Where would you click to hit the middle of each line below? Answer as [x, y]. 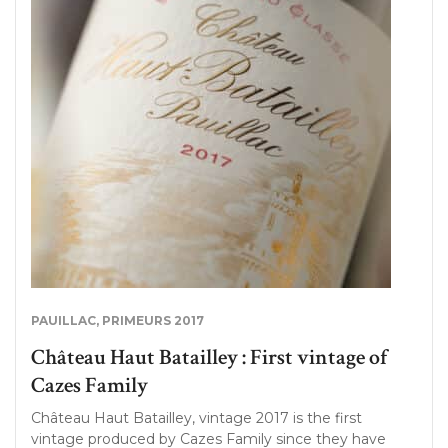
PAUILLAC [63, 320]
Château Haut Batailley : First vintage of [209, 357]
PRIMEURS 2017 [153, 320]
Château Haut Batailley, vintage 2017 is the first [196, 418]
